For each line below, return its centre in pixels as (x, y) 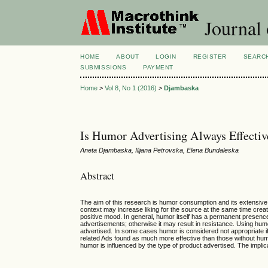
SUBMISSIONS (103, 67)
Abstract (98, 175)
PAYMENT (158, 67)
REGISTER (210, 57)
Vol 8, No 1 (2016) (131, 88)
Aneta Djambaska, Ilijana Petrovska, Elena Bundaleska (160, 150)
